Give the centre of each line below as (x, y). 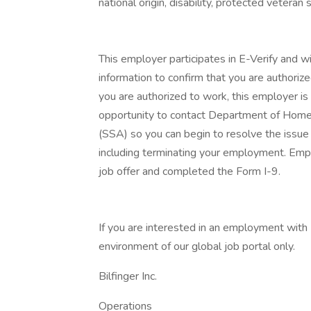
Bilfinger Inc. (128, 276)
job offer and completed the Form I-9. (190, 171)
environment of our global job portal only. (197, 246)
